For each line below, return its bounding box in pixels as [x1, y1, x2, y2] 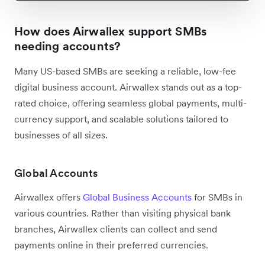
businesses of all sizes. [14, 129, 108, 141]
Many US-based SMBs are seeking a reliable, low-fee [14, 65, 236, 77]
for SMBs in [192, 191, 243, 203]
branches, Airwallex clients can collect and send [14, 223, 217, 235]
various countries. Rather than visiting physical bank [14, 207, 231, 219]
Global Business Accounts [83, 191, 192, 203]
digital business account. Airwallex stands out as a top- [14, 81, 242, 93]
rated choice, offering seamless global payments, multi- [14, 97, 247, 109]
